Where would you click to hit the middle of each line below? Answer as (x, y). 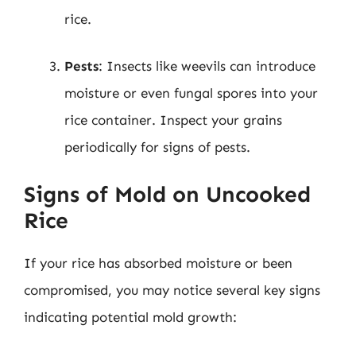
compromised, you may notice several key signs (172, 290)
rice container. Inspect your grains (173, 120)
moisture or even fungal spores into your (191, 93)
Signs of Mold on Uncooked (167, 194)
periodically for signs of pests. (157, 147)
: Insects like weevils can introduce (207, 66)
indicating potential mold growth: (130, 317)
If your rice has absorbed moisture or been (158, 263)
